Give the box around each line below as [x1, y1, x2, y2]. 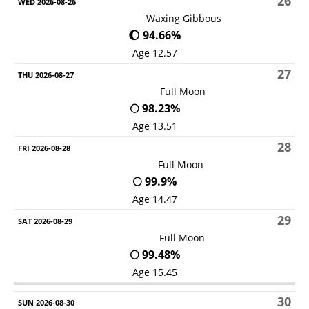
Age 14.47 [132, 192, 177, 206]
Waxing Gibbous [146, 12, 221, 25]
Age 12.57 [132, 46, 177, 59]
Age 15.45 [132, 266, 177, 279]
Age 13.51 [132, 119, 177, 132]
